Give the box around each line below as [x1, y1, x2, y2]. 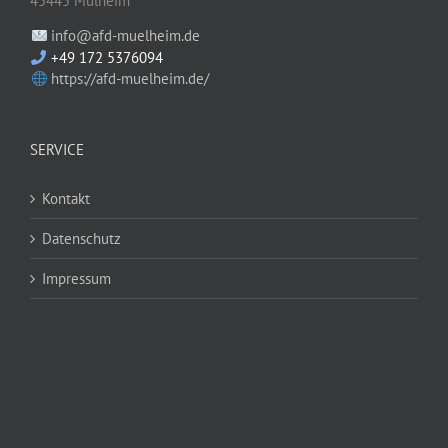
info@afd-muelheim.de [51, 26, 200, 46]
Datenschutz [42, 229, 121, 249]
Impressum [42, 269, 111, 289]
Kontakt [42, 189, 90, 209]
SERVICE [30, 140, 84, 160]
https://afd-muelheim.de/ [51, 69, 209, 89]
